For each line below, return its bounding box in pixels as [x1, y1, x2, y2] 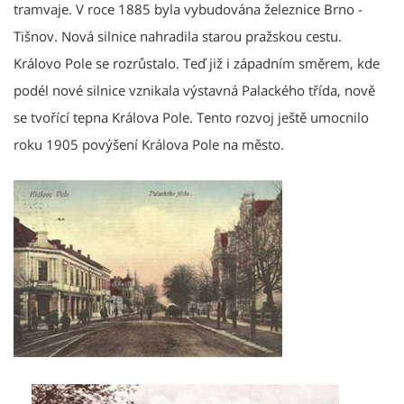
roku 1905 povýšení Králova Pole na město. [14, 134, 284, 153]
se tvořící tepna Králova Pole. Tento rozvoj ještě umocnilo [14, 107, 369, 126]
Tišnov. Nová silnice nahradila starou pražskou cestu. [14, 26, 342, 45]
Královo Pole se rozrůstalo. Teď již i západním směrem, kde [14, 53, 380, 72]
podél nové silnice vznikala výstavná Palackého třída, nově [14, 80, 375, 99]
